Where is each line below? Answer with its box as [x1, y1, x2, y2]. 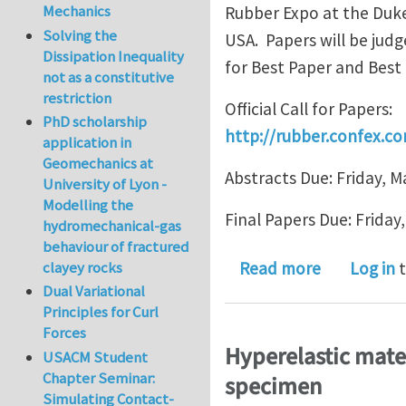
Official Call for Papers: [225, 98, 392, 121]
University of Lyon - [43, 174, 168, 195]
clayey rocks [43, 257, 123, 278]
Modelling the [43, 195, 134, 216]
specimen [225, 370, 322, 403]
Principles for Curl [43, 302, 159, 323]
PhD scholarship [43, 111, 148, 132]
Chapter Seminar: [43, 367, 156, 388]
